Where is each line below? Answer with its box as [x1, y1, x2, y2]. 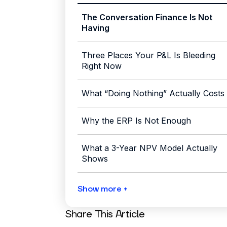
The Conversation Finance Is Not [82, 12, 212, 23]
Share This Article [65, 208, 145, 221]
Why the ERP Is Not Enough [82, 116, 191, 126]
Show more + [78, 184, 128, 195]
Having [82, 23, 109, 33]
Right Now [82, 61, 122, 71]
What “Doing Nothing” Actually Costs [82, 88, 224, 99]
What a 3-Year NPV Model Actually [82, 143, 218, 154]
